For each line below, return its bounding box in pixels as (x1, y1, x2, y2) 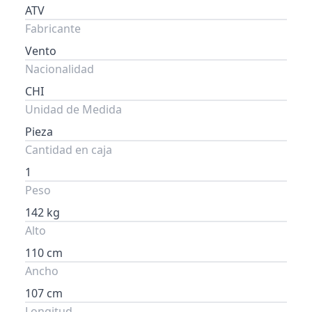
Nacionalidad (25, 61, 94, 77)
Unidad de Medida (25, 101, 122, 117)
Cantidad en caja (25, 141, 112, 157)
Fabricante (25, 20, 81, 36)
